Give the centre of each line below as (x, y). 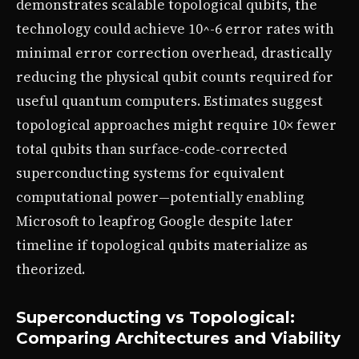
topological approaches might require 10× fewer (176, 125)
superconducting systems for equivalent (150, 173)
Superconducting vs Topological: (155, 317)
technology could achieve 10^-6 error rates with (175, 28)
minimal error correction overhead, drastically (174, 52)
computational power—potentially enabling (160, 197)
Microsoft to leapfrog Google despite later (155, 221)
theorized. (50, 269)
